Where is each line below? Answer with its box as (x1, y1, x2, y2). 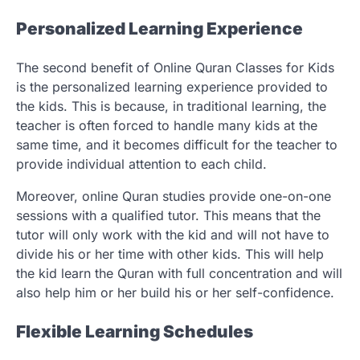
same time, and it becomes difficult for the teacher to (16, 136, 337, 153)
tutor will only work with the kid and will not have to (16, 226, 329, 243)
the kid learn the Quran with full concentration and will (16, 264, 342, 281)
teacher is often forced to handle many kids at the (16, 117, 317, 133)
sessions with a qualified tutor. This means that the (16, 207, 321, 223)
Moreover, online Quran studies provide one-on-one (16, 187, 331, 204)
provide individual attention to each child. (16, 155, 267, 172)
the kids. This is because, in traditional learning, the (16, 97, 326, 114)
